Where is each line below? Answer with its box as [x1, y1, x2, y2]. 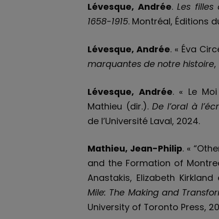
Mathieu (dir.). [88, 100, 152, 112]
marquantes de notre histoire [88, 57, 215, 70]
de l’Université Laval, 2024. [88, 114, 200, 127]
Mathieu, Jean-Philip [88, 142, 183, 155]
